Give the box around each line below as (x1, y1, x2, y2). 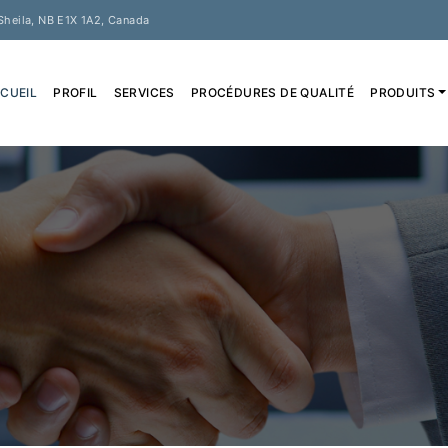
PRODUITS (370, 85, 436, 100)
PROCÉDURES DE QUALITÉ (190, 85, 355, 100)
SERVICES (113, 85, 175, 100)
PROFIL (53, 85, 98, 100)
